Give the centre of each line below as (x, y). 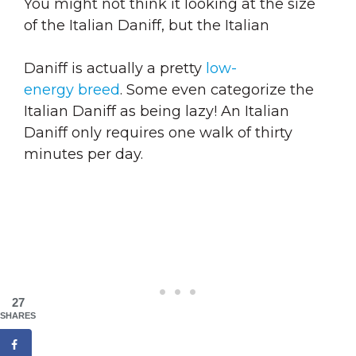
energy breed (72, 89)
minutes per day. (85, 154)
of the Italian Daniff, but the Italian (149, 25)
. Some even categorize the (217, 89)
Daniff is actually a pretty (115, 68)
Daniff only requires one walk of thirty (158, 132)
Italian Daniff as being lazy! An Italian (157, 111)
